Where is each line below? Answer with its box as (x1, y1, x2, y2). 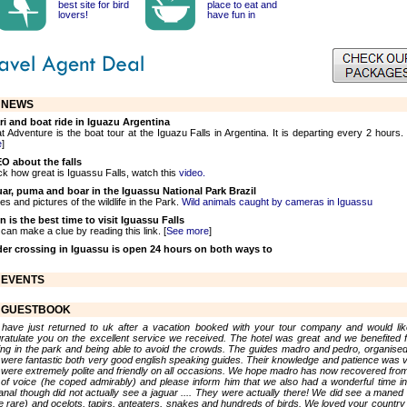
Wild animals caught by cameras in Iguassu (182, 196, 372, 207)
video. (176, 167, 205, 178)
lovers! (58, 9, 88, 20)
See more (166, 225, 209, 236)
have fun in (207, 9, 255, 20)
